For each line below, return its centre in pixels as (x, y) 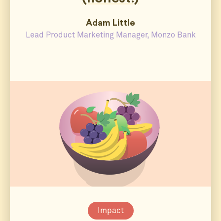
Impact (110, 210)
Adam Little (110, 23)
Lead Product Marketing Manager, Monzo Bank (110, 35)
